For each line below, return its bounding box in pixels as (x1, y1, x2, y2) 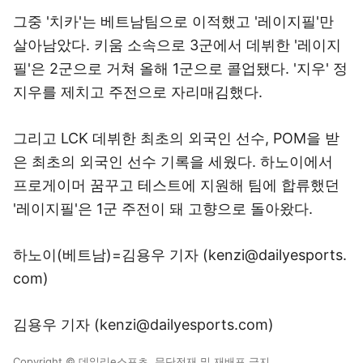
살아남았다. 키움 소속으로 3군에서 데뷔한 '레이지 (13, 36, 341, 53)
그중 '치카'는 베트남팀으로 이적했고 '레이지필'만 (13, 13, 334, 30)
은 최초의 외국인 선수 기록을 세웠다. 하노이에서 (13, 153, 333, 170)
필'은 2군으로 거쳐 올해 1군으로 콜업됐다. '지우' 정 (13, 60, 348, 77)
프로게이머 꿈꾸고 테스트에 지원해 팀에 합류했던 (13, 177, 340, 194)
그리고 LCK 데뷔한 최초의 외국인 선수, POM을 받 (13, 130, 340, 147)
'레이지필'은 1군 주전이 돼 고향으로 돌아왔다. (13, 200, 313, 217)
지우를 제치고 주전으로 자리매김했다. (13, 83, 263, 100)
